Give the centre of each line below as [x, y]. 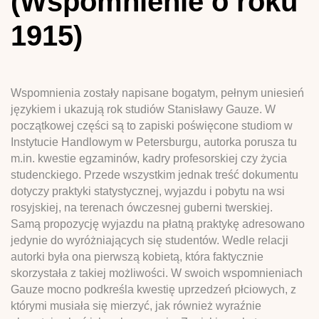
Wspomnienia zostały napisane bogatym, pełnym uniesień [157, 93]
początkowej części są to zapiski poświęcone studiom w [152, 125]
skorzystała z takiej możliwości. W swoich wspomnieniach [157, 273]
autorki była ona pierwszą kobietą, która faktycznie [137, 256]
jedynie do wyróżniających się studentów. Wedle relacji [150, 240]
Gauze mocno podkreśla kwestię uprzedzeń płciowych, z [153, 289]
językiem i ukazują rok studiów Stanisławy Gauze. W [143, 109]
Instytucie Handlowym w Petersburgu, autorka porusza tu [154, 142]
